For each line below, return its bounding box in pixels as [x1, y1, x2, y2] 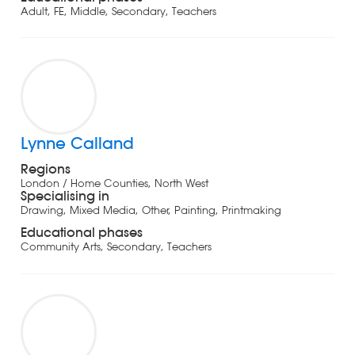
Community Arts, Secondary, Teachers [20, 240, 212, 254]
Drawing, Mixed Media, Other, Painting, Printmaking [20, 203, 281, 216]
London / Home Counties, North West [20, 176, 208, 189]
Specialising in [20, 186, 109, 204]
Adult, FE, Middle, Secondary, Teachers [20, 4, 216, 17]
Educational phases [20, 223, 143, 242]
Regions [20, 159, 71, 177]
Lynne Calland [20, 132, 134, 154]
